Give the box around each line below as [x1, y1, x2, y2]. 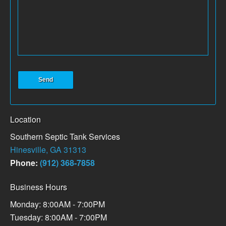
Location [10, 114, 41, 126]
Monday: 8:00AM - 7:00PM [10, 198, 105, 210]
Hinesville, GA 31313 [10, 144, 86, 156]
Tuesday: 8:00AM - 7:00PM [10, 211, 107, 223]
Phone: [10, 157, 40, 169]
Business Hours [10, 181, 67, 193]
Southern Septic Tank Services [10, 131, 120, 143]
